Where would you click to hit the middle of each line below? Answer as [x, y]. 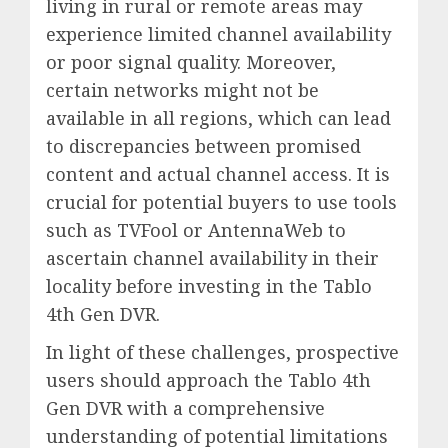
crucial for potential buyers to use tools [221, 201]
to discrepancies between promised [203, 145]
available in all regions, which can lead [218, 117]
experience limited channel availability [218, 33]
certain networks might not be [182, 89]
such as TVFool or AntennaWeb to [196, 229]
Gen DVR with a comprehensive [185, 407]
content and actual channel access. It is [218, 173]
